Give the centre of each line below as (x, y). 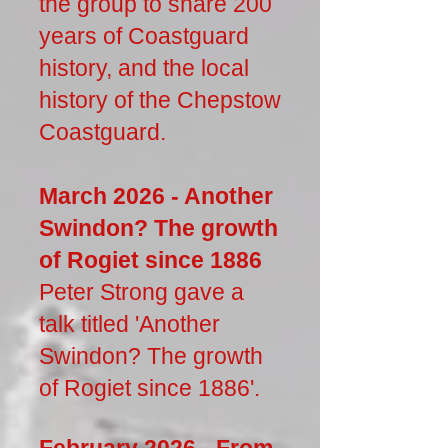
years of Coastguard (144, 36)
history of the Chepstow (160, 100)
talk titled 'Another (129, 324)
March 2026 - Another (156, 196)
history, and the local (144, 68)
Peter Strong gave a (141, 292)
